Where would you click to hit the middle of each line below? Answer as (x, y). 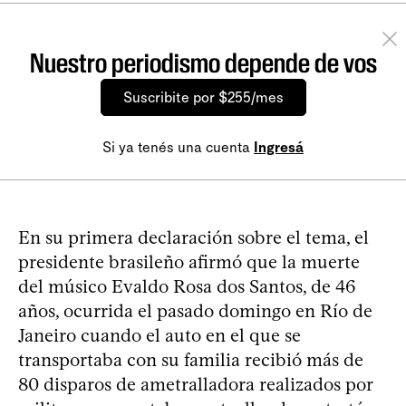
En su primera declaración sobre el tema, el (193, 237)
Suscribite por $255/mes (203, 97)
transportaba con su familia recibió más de (191, 359)
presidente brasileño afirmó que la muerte (189, 261)
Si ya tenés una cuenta (178, 147)
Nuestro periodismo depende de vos (203, 63)
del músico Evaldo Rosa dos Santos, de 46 (187, 286)
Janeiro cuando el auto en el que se (159, 335)
